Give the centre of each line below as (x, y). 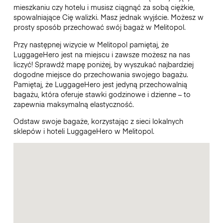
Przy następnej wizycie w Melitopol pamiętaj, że (91, 44)
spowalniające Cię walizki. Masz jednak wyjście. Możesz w (108, 17)
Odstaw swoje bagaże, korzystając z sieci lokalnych (98, 121)
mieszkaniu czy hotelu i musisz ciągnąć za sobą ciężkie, (104, 7)
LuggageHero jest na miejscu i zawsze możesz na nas (102, 54)
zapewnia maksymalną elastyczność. (74, 104)
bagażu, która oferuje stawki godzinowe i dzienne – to (102, 94)
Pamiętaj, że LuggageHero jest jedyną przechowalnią (100, 84)
